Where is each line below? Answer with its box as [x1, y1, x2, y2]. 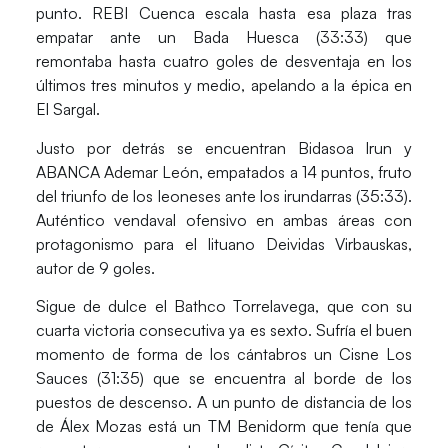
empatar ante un [35, 27, 193, 48]
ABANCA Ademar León [35, 161, 200, 182]
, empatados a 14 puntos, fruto [199, 161, 413, 182]
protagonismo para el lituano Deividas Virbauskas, [35, 233, 413, 254]
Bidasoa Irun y [297, 137, 413, 158]
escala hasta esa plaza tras [204, 3, 413, 24]
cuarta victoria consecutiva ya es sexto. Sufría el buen [35, 319, 413, 340]
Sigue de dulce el [35, 295, 174, 316]
